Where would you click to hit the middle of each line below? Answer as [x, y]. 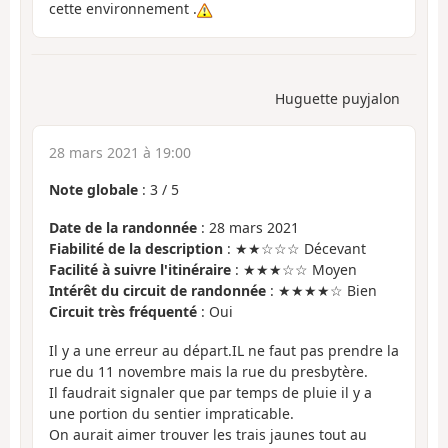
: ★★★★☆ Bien [321, 291]
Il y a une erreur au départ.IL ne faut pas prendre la [224, 350]
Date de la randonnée [123, 228]
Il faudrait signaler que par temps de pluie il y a [210, 392]
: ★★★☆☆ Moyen [294, 270]
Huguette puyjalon [337, 98]
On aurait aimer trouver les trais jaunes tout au [208, 434]
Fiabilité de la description [136, 249]
